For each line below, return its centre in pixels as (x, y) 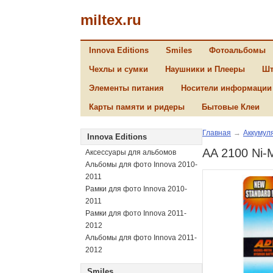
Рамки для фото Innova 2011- (136, 213)
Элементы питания (126, 88)
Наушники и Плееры (205, 69)
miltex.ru (111, 19)
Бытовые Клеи (231, 107)
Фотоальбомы (237, 50)
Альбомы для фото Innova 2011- (141, 238)
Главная (217, 133)
